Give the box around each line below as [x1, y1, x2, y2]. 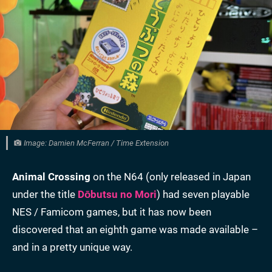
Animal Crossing [12, 171, 90, 183]
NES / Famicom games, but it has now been [12, 206, 211, 219]
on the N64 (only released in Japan [90, 171, 251, 183]
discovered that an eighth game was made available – [12, 223, 258, 236]
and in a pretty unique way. [12, 241, 132, 254]
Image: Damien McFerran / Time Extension [22, 138, 169, 148]
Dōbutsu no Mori [78, 188, 157, 201]
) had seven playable [157, 188, 250, 201]
